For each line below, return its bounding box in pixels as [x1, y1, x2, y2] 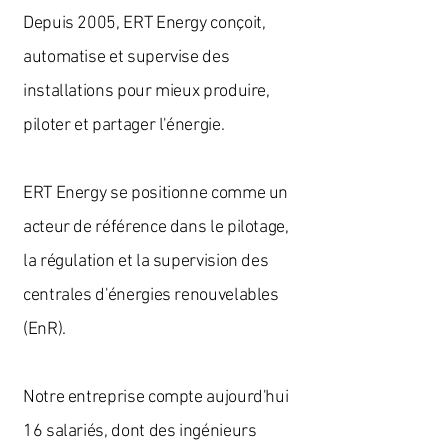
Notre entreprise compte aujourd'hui [23, 387, 289, 408]
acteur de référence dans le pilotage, [23, 217, 289, 238]
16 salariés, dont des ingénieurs [23, 421, 257, 442]
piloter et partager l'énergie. [23, 115, 225, 136]
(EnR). [23, 319, 66, 340]
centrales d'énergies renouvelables [23, 285, 279, 306]
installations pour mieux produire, [23, 81, 270, 102]
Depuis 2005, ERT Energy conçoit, [23, 13, 266, 34]
